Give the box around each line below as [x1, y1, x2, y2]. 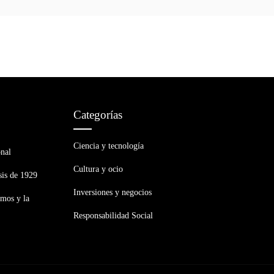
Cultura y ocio [73, 164, 123, 174]
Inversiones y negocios [73, 187, 152, 197]
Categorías [73, 108, 122, 121]
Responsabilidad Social [73, 210, 153, 220]
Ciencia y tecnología [73, 141, 144, 150]
